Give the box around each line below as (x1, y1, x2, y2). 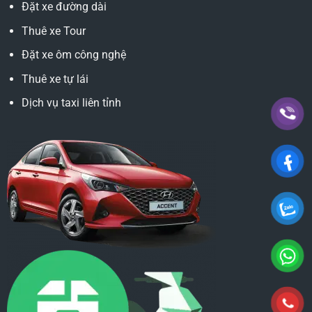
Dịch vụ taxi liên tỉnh (21, 96, 121, 110)
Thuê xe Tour (21, 24, 86, 38)
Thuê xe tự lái (21, 72, 88, 86)
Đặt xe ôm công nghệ (21, 48, 126, 62)
